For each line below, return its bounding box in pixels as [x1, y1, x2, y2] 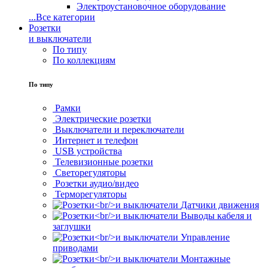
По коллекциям [53, 55, 115, 66]
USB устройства [55, 146, 122, 157]
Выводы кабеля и [181, 211, 252, 221]
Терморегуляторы [55, 189, 127, 200]
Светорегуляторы [55, 167, 126, 178]
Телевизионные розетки [55, 157, 153, 167]
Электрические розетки [55, 114, 151, 124]
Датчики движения [181, 200, 259, 211]
